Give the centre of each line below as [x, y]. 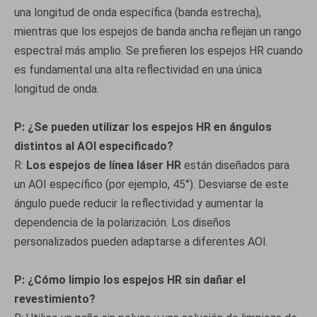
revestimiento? [55, 299]
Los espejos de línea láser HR [105, 165]
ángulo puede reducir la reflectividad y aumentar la [139, 203]
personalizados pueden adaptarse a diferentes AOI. [141, 242]
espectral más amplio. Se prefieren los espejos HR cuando [158, 51]
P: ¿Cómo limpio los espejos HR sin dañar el [130, 280]
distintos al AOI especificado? [94, 146]
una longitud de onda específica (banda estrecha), [138, 12]
